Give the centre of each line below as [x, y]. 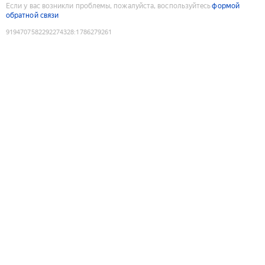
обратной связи [33, 15]
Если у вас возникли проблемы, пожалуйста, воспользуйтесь [109, 6]
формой [226, 6]
